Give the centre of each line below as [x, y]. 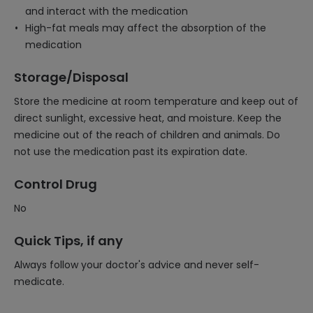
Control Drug [56, 184]
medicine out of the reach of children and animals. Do [147, 135]
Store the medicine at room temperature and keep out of [156, 101]
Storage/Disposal [71, 77]
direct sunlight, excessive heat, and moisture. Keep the [148, 118]
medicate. [39, 282]
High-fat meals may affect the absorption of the [146, 28]
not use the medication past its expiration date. [131, 152]
